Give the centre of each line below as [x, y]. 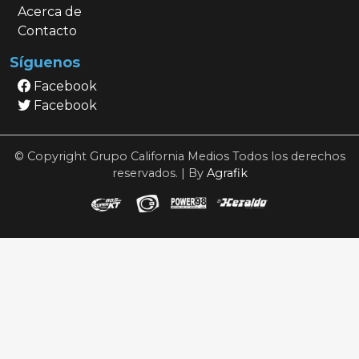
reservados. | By [159, 173]
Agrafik [227, 173]
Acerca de [49, 11]
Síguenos [45, 62]
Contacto [47, 30]
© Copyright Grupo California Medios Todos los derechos [179, 156]
